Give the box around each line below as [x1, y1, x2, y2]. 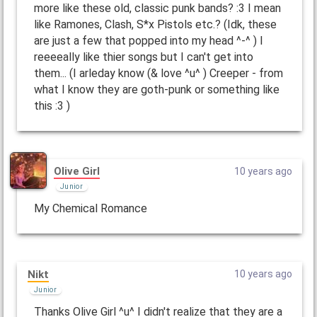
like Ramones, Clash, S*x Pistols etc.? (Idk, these [33, 17, 277, 31]
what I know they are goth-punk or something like [33, 82, 279, 96]
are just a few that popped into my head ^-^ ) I [33, 33, 263, 47]
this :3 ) [33, 98, 70, 113]
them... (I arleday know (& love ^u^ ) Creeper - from [33, 66, 283, 80]
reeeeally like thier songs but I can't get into [33, 50, 253, 64]
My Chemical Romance [33, 202, 147, 216]
